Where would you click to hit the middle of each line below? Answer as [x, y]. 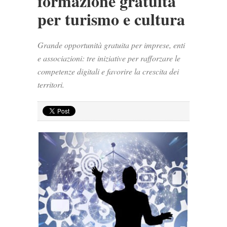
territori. [51, 84]
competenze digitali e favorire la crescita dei [108, 71]
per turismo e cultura [111, 19]
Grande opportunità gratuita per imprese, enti [111, 45]
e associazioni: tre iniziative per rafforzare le [109, 58]
